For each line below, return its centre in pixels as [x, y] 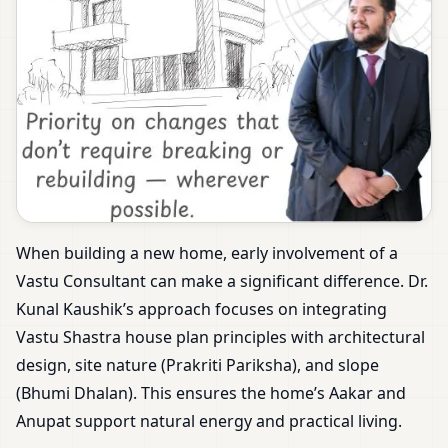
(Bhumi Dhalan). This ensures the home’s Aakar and [211, 393]
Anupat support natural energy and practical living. [209, 421]
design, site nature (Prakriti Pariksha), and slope [197, 365]
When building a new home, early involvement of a [207, 253]
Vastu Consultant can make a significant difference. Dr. [222, 281]
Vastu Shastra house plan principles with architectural [220, 337]
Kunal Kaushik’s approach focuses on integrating [201, 309]
